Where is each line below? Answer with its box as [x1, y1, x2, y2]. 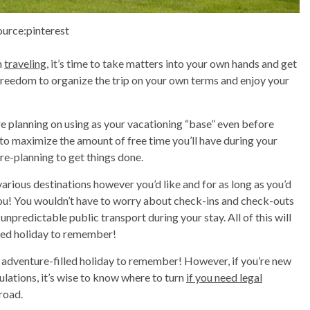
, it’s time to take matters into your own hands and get [46, 56, 297, 70]
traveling [4, 56, 46, 70]
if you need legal [186, 270, 262, 284]
